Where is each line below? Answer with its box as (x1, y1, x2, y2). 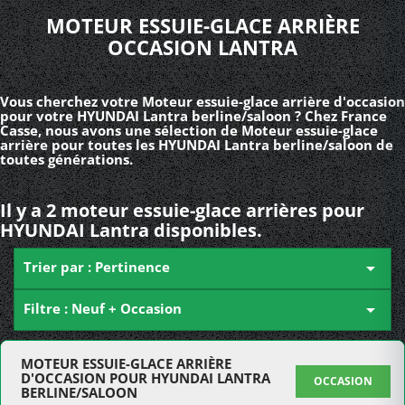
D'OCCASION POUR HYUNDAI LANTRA (21, 369, 270, 387)
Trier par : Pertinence (24, 258, 170, 276)
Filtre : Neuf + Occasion (24, 299, 182, 317)
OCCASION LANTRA (108, 33, 297, 61)
